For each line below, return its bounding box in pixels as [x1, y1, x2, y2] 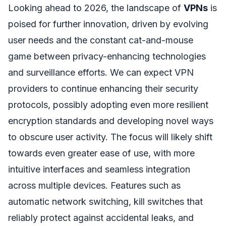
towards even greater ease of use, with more [8, 148, 195, 159]
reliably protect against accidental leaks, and [8, 212, 194, 223]
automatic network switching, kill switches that [8, 196, 203, 207]
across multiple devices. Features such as [8, 180, 181, 191]
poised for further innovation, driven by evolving [8, 19, 208, 30]
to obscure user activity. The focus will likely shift [8, 132, 212, 143]
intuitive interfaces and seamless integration [8, 164, 190, 175]
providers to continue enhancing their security [8, 83, 198, 94]
